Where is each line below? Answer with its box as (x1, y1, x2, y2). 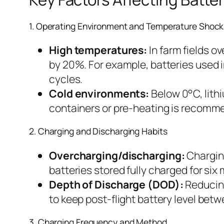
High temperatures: (49, 42, 147, 57)
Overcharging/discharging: (49, 147, 185, 162)
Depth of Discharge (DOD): (49, 176, 183, 191)
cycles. (49, 71, 83, 86)
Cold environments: (49, 86, 149, 101)
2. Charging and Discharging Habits (29, 125, 167, 137)
